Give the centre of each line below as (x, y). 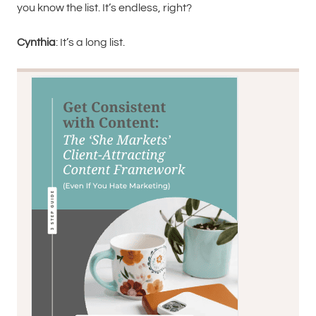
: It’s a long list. (90, 42)
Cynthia (36, 42)
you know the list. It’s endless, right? (104, 8)
